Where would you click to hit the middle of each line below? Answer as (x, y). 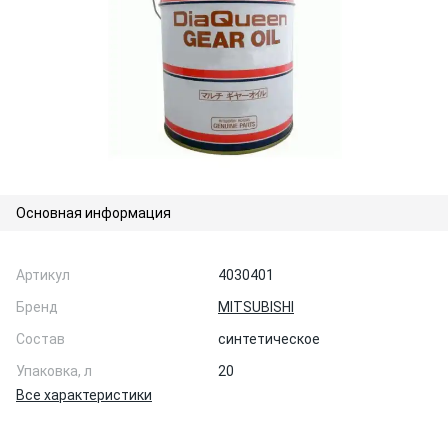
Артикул (43, 275)
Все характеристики (84, 395)
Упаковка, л (54, 371)
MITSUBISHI (256, 307)
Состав (40, 339)
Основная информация (93, 213)
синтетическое (269, 339)
